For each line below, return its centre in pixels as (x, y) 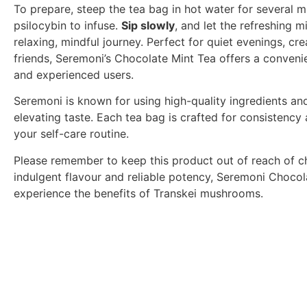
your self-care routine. (71, 134)
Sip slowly (148, 25)
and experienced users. (74, 74)
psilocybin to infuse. (67, 25)
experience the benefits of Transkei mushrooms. (138, 193)
